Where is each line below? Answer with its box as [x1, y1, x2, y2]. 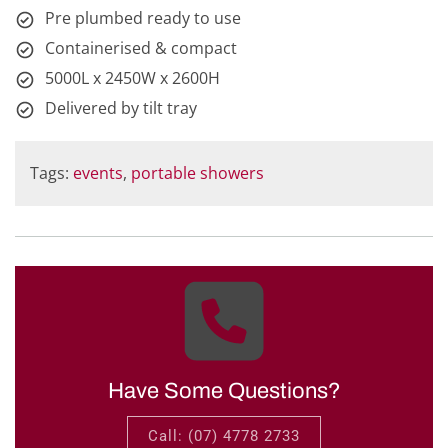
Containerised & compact [45, 37, 237, 60]
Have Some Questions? [107, 379, 341, 404]
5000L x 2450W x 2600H [45, 67, 220, 90]
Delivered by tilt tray [45, 97, 197, 120]
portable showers [131, 162, 264, 185]
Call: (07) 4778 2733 [148, 427, 300, 446]
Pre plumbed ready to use [45, 7, 241, 30]
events [73, 162, 123, 185]
